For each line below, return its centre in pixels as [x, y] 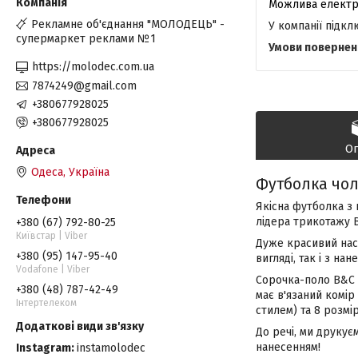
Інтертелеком [46, 302]
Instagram [44, 348]
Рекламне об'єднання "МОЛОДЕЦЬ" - [128, 24]
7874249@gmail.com [84, 86]
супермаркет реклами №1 [86, 39]
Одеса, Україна [70, 172]
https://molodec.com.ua [93, 67]
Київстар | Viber [52, 235]
